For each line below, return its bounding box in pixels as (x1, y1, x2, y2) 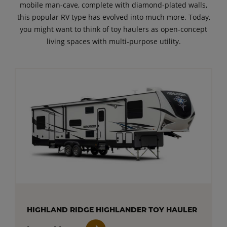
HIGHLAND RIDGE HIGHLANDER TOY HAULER (26, 205, 197, 214)
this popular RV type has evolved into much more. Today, (17, 12, 210, 22)
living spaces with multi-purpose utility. (46, 36, 181, 46)
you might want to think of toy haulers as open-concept (20, 24, 207, 34)
